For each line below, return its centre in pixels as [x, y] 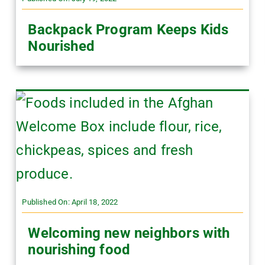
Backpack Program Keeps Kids [128, 29]
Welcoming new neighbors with [129, 233]
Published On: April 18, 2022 [70, 202]
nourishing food [79, 249]
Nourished [62, 46]
